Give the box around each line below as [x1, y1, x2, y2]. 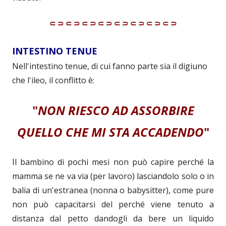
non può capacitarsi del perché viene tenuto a [12, 199, 214, 210]
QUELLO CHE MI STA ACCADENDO [17, 124, 204, 141]
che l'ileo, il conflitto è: [12, 75, 94, 86]
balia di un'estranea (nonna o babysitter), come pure [12, 185, 214, 196]
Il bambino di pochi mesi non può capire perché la [12, 156, 214, 168]
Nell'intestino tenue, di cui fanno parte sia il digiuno [12, 61, 207, 72]
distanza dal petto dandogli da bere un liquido [12, 213, 214, 224]
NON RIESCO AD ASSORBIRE [37, 102, 194, 119]
